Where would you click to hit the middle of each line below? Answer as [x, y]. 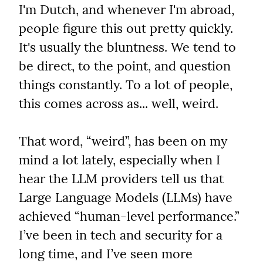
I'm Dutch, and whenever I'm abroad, [127, 10]
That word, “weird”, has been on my [123, 141]
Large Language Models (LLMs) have [126, 198]
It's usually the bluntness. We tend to [127, 47]
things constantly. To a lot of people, [126, 85]
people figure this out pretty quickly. [126, 28]
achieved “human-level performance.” [129, 216]
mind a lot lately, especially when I [119, 160]
